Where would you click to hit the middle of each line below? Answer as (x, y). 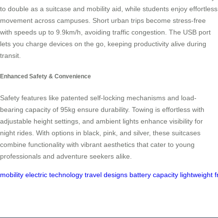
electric (36, 174)
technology (66, 174)
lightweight (196, 174)
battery (140, 174)
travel (93, 174)
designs (116, 174)
